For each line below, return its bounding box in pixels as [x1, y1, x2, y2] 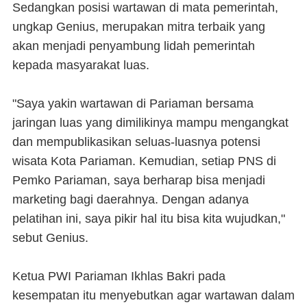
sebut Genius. [12, 231, 88, 245]
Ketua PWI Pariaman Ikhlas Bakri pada [12, 269, 225, 283]
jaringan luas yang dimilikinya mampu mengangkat [12, 116, 288, 130]
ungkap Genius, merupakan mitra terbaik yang [12, 20, 265, 34]
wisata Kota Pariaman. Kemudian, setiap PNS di [12, 154, 276, 168]
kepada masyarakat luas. [12, 58, 149, 72]
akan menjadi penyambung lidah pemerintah [12, 39, 255, 53]
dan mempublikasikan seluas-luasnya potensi [12, 135, 260, 149]
